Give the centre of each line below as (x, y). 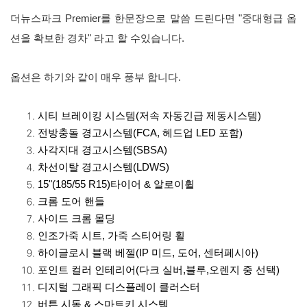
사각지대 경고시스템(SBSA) (102, 150)
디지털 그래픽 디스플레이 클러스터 (119, 287)
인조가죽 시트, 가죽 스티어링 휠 (111, 235)
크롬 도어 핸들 (71, 201)
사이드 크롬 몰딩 (76, 218)
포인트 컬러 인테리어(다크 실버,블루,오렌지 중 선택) (159, 270)
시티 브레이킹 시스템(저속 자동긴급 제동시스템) (149, 115)
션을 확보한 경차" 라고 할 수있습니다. (99, 38)
